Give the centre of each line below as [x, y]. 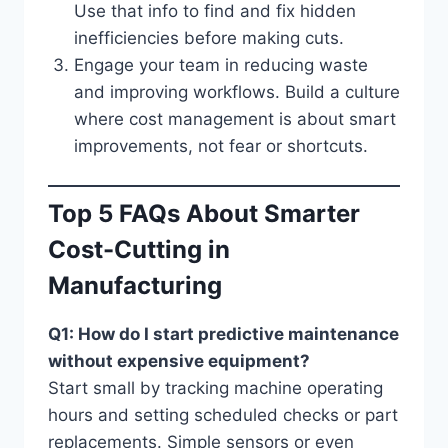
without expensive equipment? [179, 360]
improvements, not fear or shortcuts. [220, 145]
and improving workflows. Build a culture [236, 91]
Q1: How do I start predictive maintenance [223, 333]
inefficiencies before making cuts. [208, 37]
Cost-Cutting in [139, 249]
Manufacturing [135, 285]
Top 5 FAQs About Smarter [204, 213]
